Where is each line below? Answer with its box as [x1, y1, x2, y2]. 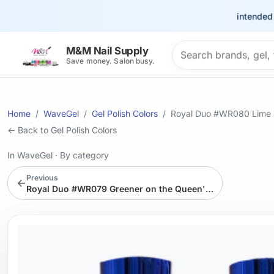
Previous [26, 172, 58, 182]
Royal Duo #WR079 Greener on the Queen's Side [205, 183, 213, 194]
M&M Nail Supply [66, 45, 149, 57]
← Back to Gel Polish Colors [7, 125, 117, 135]
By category [60, 150, 109, 160]
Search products [171, 42, 248, 54]
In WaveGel [7, 150, 55, 160]
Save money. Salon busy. [66, 56, 155, 66]
